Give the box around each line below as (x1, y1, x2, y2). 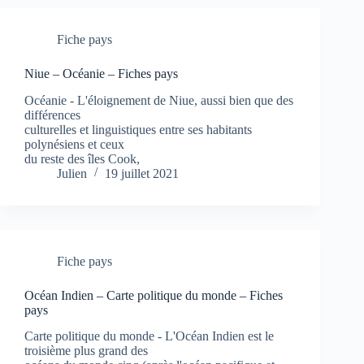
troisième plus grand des (24, 344, 148, 358)
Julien (57, 166, 87, 180)
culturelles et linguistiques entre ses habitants (24, 122, 252, 136)
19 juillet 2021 (105, 166, 179, 180)
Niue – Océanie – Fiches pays (24, 66, 178, 80)
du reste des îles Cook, (24, 151, 140, 166)
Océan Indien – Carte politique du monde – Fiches (24, 288, 283, 302)
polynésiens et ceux (24, 136, 124, 151)
